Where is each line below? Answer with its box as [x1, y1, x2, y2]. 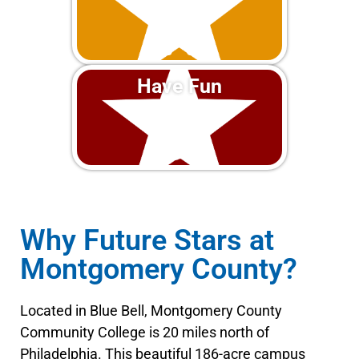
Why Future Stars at [20, 224, 274, 258]
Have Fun [137, 75, 222, 99]
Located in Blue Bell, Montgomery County [20, 302, 282, 320]
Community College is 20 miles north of [20, 324, 269, 341]
